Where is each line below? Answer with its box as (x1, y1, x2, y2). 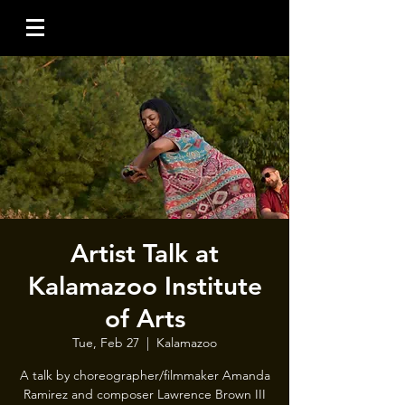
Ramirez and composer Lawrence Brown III (24, 386, 266, 402)
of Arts (104, 303, 185, 334)
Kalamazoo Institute (27, 270, 262, 301)
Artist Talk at (71, 238, 219, 268)
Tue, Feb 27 (72, 334, 139, 351)
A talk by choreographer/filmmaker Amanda (19, 367, 270, 383)
